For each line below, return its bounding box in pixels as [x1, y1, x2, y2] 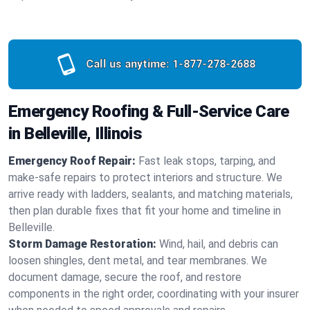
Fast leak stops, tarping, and [138, 154, 275, 167]
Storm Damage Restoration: [8, 237, 156, 250]
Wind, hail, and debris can [159, 237, 278, 250]
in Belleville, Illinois [8, 124, 143, 143]
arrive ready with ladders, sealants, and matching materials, [8, 188, 293, 201]
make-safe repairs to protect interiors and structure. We [8, 171, 282, 184]
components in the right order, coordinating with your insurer [8, 287, 299, 300]
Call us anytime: [85, 57, 170, 71]
